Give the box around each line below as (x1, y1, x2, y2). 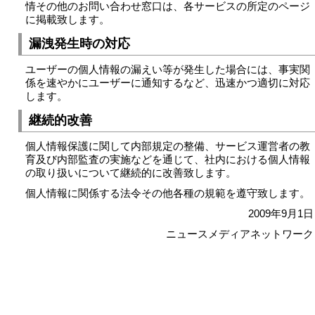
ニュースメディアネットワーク (165, 228, 314, 240)
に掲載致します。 (25, 13, 110, 25)
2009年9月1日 (247, 207, 314, 219)
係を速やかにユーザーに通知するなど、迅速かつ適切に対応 (25, 77, 310, 89)
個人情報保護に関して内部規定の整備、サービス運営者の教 (25, 140, 310, 152)
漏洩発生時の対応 (28, 37, 130, 51)
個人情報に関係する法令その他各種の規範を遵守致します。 (25, 187, 310, 199)
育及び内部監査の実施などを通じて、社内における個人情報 (25, 153, 310, 165)
